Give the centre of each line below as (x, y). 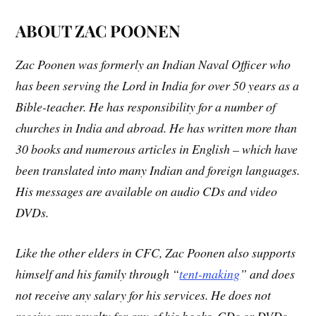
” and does (268, 273)
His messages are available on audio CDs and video (147, 191)
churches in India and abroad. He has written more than (157, 127)
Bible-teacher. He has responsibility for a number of (146, 106)
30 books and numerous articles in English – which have (157, 148)
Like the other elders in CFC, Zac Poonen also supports (156, 252)
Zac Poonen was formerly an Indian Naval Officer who (153, 64)
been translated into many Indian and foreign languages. (158, 170)
